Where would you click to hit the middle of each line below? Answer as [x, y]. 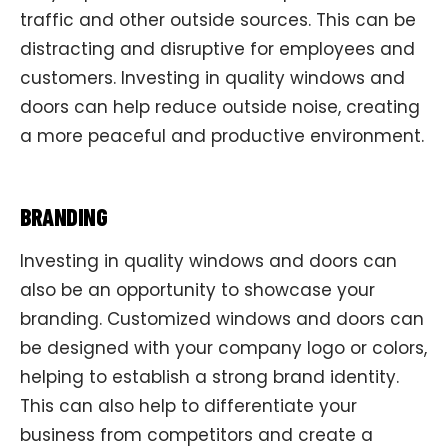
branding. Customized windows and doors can [222, 319]
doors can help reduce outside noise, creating [220, 106]
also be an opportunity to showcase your [197, 290]
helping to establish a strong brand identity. [209, 377]
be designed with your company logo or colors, [223, 348]
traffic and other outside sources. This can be [218, 19]
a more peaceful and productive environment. [222, 135]
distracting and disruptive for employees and [217, 48]
